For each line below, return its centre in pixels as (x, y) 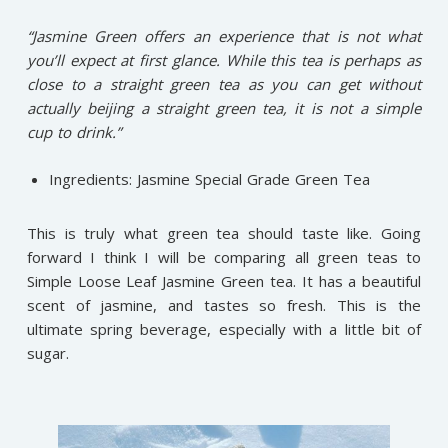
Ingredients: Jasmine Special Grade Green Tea (210, 178)
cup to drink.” (73, 132)
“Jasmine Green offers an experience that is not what (224, 36)
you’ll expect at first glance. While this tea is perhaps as (224, 60)
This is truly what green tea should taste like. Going (224, 232)
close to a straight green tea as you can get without (224, 84)
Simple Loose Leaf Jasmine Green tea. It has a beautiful (224, 280)
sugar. (47, 352)
